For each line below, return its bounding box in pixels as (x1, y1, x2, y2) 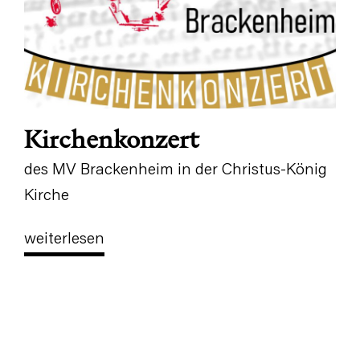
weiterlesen (24, 231, 104, 247)
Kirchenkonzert (24, 124, 198, 154)
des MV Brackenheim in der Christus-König (24, 162, 327, 178)
